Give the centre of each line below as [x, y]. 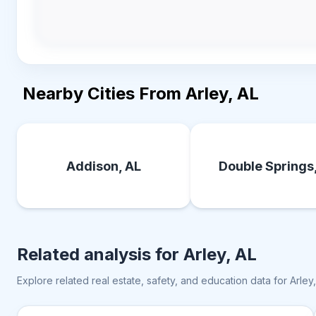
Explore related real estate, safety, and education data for [153, 280]
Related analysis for [100, 254]
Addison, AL [104, 166]
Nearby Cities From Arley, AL [141, 93]
